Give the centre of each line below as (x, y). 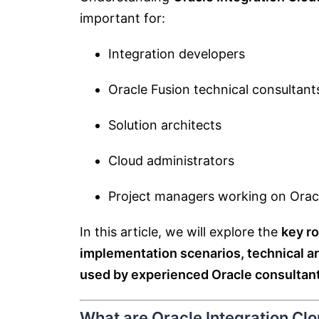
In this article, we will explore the (181, 232)
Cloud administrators (171, 161)
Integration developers (177, 54)
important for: (122, 18)
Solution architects (165, 125)
